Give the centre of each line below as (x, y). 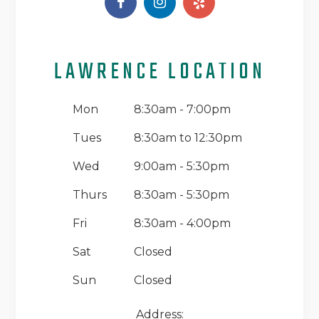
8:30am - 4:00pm (182, 223)
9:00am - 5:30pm (182, 166)
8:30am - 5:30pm (182, 194)
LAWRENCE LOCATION (159, 72)
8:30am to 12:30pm (188, 137)
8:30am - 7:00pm (182, 109)
